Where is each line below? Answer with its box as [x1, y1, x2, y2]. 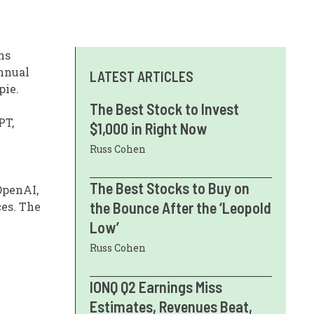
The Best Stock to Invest [90, 100, 239, 118]
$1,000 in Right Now [90, 119, 207, 137]
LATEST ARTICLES [90, 68, 193, 85]
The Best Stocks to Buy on [90, 179, 250, 197]
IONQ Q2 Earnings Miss [90, 278, 222, 296]
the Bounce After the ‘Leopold [90, 198, 271, 217]
